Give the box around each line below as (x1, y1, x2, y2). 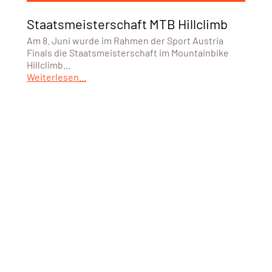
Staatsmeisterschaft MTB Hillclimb (26, 15, 228, 32)
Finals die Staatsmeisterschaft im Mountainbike (26, 46, 229, 58)
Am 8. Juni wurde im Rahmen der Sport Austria (26, 34, 223, 46)
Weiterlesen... (26, 70, 86, 83)
